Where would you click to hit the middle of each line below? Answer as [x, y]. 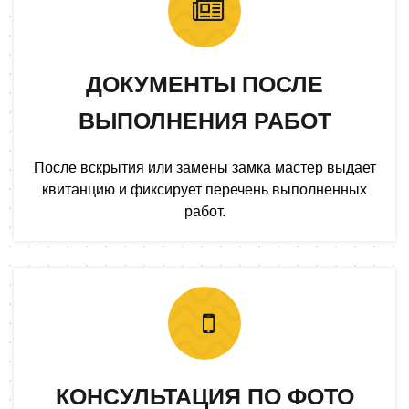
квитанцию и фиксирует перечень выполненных [204, 189]
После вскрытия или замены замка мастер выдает [204, 167]
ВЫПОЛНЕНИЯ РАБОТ [204, 120]
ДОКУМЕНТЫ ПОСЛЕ [204, 84]
